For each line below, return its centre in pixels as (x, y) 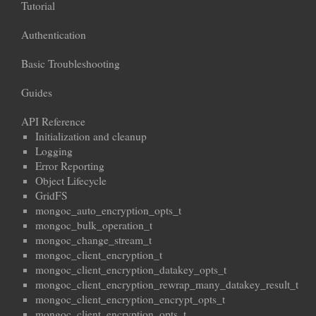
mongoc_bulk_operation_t (94, 225)
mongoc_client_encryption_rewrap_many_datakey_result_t (167, 285)
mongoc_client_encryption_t (99, 255)
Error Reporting (70, 166)
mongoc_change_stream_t (93, 240)
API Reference (53, 122)
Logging (54, 151)
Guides (37, 93)
